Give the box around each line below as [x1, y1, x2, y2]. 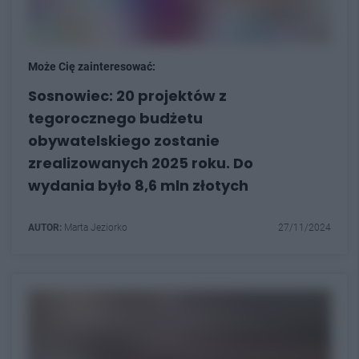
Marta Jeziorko [62, 222, 127, 233]
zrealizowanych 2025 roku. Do [28, 153, 253, 173]
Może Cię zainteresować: [28, 60, 155, 73]
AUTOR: [28, 222, 62, 233]
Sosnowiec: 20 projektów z [28, 86, 227, 106]
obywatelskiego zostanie [28, 131, 220, 151]
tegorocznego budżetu [28, 108, 203, 128]
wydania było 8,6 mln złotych [28, 175, 248, 196]
